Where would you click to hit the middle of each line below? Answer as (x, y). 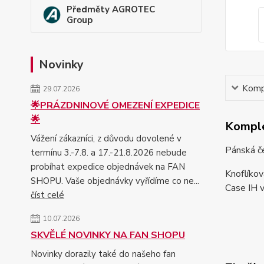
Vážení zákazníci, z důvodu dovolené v (106, 138)
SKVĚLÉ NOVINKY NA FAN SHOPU (108, 235)
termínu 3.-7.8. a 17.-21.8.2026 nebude (109, 152)
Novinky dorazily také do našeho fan (103, 254)
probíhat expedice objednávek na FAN (108, 166)
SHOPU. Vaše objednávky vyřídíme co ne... (115, 181)
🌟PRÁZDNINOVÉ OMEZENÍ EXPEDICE (115, 105)
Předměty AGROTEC (111, 9)
